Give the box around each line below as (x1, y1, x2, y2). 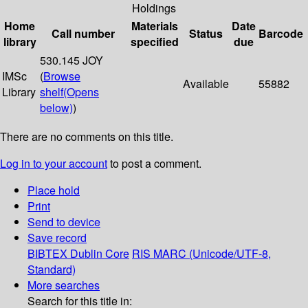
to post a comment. (107, 155, 201, 172)
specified (130, 34, 179, 50)
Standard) (27, 261, 76, 278)
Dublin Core (70, 245, 129, 262)
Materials (131, 18, 178, 34)
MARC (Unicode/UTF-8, (153, 245, 271, 262)
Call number (51, 25, 115, 42)
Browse (43, 68, 80, 85)
